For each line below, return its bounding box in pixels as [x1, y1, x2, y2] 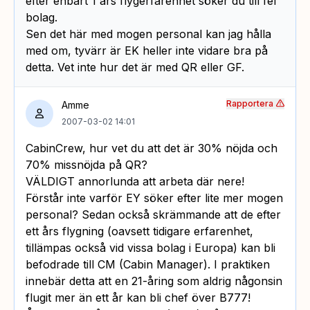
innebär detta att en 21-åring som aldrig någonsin [26, 273, 282, 288]
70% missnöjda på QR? [26, 157, 147, 172]
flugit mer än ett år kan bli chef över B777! [26, 290, 250, 304]
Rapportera [226, 98, 273, 109]
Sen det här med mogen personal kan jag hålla [26, 26, 271, 41]
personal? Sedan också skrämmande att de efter [26, 207, 281, 221]
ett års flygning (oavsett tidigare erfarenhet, [26, 224, 253, 238]
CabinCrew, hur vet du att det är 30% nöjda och [26, 140, 277, 155]
